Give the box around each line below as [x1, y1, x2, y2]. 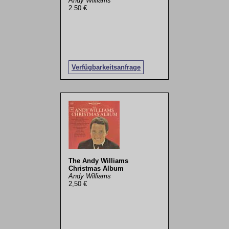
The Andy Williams [68, 157, 128, 165]
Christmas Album [68, 165, 124, 173]
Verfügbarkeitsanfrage [71, 63, 141, 71]
